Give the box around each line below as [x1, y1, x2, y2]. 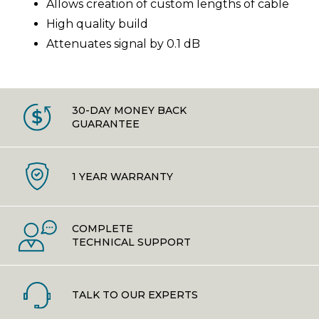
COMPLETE [71, 222, 133, 236]
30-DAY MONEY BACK [71, 104, 187, 117]
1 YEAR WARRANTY [71, 169, 173, 183]
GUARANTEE [71, 117, 140, 131]
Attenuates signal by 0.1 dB [46, 37, 200, 51]
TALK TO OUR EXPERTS [71, 288, 198, 302]
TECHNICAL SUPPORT [71, 236, 191, 249]
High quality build [46, 17, 148, 31]
